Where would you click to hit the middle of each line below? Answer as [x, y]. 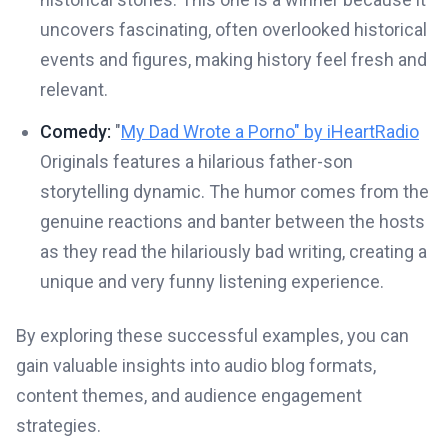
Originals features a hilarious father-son [196, 161]
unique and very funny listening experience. [212, 281]
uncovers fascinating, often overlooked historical [233, 29]
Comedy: [75, 131]
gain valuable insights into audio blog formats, [196, 365]
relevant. [74, 89]
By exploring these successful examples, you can [212, 335]
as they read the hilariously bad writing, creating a [233, 251]
